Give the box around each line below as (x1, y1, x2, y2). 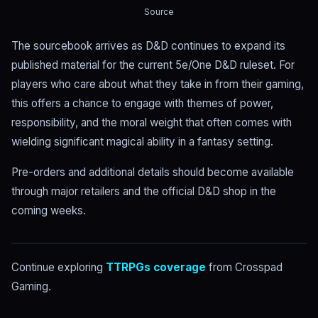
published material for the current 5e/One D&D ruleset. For (11, 58, 295, 72)
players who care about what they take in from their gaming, (11, 77, 304, 92)
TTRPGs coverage (106, 261, 206, 275)
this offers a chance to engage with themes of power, (11, 97, 273, 111)
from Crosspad (206, 261, 283, 275)
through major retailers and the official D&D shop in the (11, 185, 276, 199)
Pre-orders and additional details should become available (11, 165, 294, 180)
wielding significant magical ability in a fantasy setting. (11, 135, 273, 149)
